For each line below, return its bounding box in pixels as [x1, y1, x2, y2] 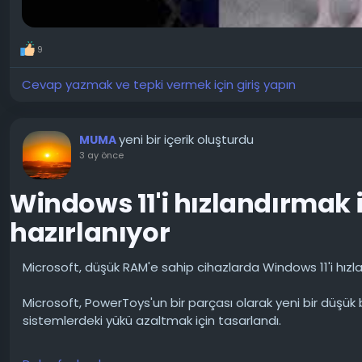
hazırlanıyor [10, 213, 170, 250]
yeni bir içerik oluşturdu [119, 130, 254, 148]
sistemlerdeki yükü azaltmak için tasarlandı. [23, 311, 281, 329]
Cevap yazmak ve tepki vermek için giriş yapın [22, 75, 296, 93]
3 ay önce [79, 148, 124, 162]
